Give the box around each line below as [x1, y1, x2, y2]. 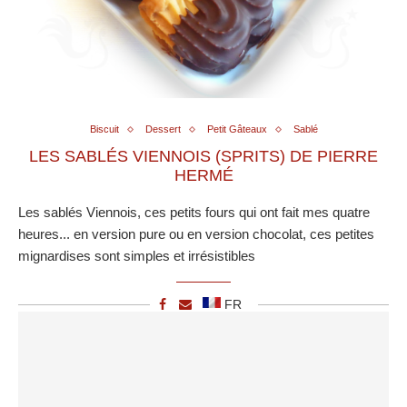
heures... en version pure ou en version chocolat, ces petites [18, 226, 374, 243]
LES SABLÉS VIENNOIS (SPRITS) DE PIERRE [29, 147, 378, 166]
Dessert [144, 124, 181, 135]
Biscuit [89, 124, 119, 135]
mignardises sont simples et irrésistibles [18, 248, 255, 264]
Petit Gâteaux [206, 124, 267, 135]
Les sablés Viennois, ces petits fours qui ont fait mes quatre [18, 204, 370, 221]
